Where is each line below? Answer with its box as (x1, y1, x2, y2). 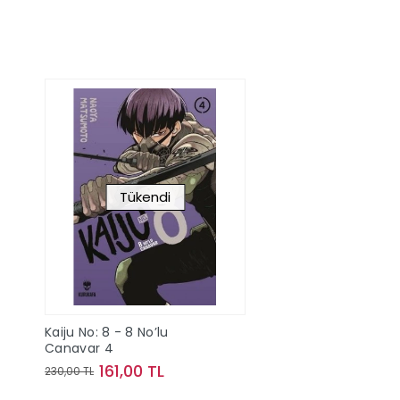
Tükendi (120, 187, 171, 206)
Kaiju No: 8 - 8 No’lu (45, 323, 169, 342)
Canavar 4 (45, 339, 113, 358)
